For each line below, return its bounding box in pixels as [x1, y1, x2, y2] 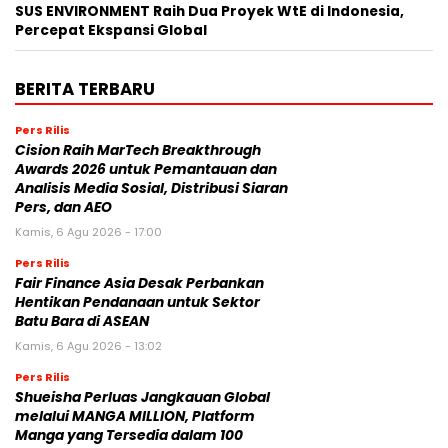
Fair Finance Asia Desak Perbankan [15, 273, 264, 293]
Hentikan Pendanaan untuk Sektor [15, 292, 260, 312]
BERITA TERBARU [15, 76, 155, 101]
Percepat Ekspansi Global [15, 20, 207, 40]
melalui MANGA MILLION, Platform [15, 406, 255, 426]
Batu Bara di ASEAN [15, 311, 149, 331]
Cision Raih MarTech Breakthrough [15, 140, 261, 160]
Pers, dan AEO [15, 197, 112, 217]
